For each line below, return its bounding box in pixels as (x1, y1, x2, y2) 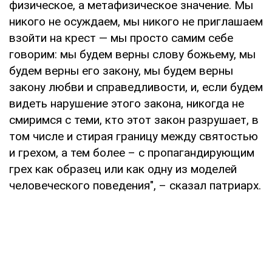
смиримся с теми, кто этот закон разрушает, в (9, 112, 259, 127)
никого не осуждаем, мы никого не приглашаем (9, 14, 263, 29)
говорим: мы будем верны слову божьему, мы (9, 47, 256, 61)
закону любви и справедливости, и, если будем (9, 80, 263, 94)
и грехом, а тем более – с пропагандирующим (9, 145, 254, 160)
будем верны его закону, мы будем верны (9, 63, 233, 78)
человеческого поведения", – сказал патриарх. (9, 178, 261, 192)
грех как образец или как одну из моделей (9, 161, 237, 176)
